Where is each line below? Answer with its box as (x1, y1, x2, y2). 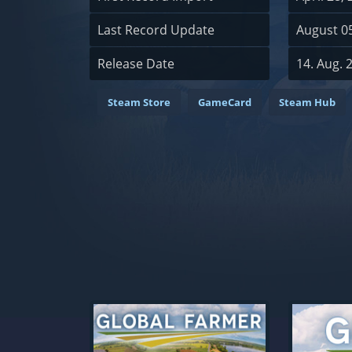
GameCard (198, 95, 251, 109)
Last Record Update (97, 21, 214, 38)
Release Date (97, 55, 174, 72)
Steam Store (108, 95, 170, 109)
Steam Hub (279, 95, 335, 109)
